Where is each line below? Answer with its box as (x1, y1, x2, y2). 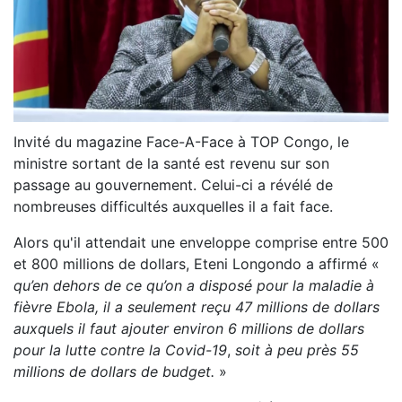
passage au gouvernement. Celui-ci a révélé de (13, 176, 333, 195)
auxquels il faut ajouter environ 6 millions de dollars (13, 319, 364, 338)
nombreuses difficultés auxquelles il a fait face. (13, 197, 333, 216)
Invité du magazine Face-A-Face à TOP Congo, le (13, 133, 349, 152)
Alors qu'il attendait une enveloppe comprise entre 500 (13, 233, 389, 252)
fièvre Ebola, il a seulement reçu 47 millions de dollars (13, 298, 380, 317)
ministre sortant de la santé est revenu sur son (13, 154, 329, 173)
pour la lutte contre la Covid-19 (13, 341, 227, 360)
